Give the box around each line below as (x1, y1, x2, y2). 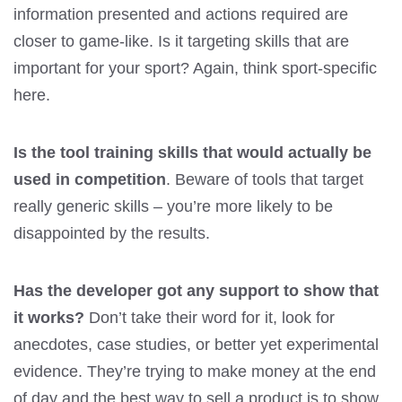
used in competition (13, 170, 166, 189)
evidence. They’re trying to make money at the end (13, 363, 376, 381)
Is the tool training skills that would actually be (13, 144, 371, 162)
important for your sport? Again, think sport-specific (13, 59, 377, 78)
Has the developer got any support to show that (13, 282, 379, 301)
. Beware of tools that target (166, 170, 363, 189)
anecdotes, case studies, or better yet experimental (13, 336, 379, 354)
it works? (13, 309, 84, 328)
